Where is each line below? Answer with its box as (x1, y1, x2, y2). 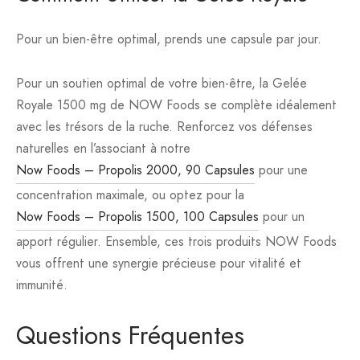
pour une (255, 161, 308, 180)
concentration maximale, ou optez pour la (16, 186, 244, 205)
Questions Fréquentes (16, 317, 244, 354)
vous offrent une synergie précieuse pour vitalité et (16, 254, 301, 273)
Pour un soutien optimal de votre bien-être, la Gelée (16, 74, 307, 93)
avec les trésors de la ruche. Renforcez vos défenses (16, 117, 313, 137)
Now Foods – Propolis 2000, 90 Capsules (16, 161, 255, 180)
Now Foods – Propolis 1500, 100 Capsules (16, 207, 259, 227)
